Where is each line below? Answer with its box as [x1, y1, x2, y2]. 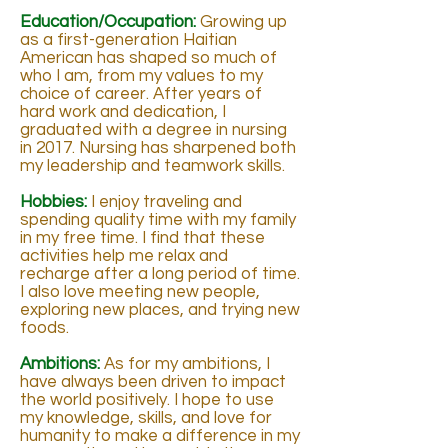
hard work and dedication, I [20, 103, 226, 121]
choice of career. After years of [20, 85, 262, 103]
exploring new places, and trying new [20, 301, 300, 319]
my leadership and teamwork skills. [20, 157, 289, 175]
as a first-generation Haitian [20, 31, 237, 49]
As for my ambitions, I [104, 355, 270, 373]
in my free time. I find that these [20, 229, 265, 247]
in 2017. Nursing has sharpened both [20, 139, 296, 157]
